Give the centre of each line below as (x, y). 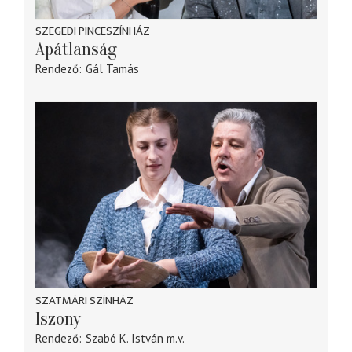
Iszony (58, 319)
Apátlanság (76, 50)
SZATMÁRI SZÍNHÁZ (84, 300)
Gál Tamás (112, 69)
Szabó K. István (124, 338)
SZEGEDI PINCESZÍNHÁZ (93, 31)
